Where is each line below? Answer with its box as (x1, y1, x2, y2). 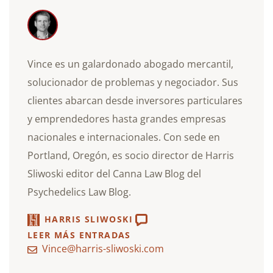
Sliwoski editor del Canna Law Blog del (27, 166, 201, 180)
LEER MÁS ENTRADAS (27, 229, 131, 241)
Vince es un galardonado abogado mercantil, (27, 57, 233, 71)
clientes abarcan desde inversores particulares (27, 93, 243, 107)
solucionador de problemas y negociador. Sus (27, 75, 238, 89)
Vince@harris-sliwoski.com (42, 241, 164, 255)
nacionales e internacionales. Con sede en (27, 130, 220, 144)
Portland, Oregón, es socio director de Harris (27, 148, 234, 162)
